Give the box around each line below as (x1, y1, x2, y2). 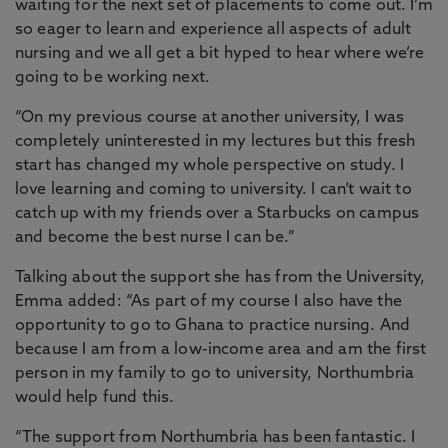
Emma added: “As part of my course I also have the (15, 294, 402, 310)
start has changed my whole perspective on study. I (15, 158, 405, 174)
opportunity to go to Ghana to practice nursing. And (15, 318, 411, 334)
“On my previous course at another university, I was (15, 110, 405, 126)
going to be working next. (15, 70, 211, 86)
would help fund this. (15, 390, 175, 406)
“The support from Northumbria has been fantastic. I (15, 430, 416, 446)
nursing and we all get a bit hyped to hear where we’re (15, 46, 425, 62)
